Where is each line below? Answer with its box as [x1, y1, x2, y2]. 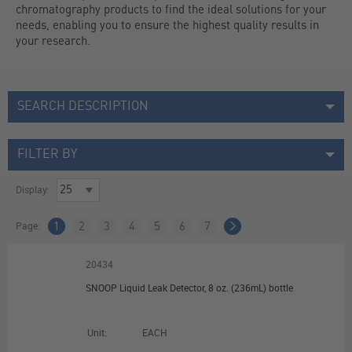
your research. [16, 32, 90, 48]
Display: [16, 183, 49, 196]
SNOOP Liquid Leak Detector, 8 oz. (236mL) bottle [86, 281, 293, 295]
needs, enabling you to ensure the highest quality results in [16, 16, 319, 32]
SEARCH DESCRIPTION [17, 100, 148, 113]
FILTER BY [17, 148, 77, 162]
